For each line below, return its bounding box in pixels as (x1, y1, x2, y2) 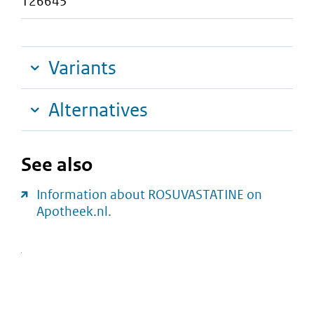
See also (21, 152, 93, 177)
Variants (48, 56, 116, 80)
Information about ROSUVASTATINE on (36, 186, 262, 203)
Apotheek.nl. (36, 203, 111, 220)
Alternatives (48, 98, 148, 122)
